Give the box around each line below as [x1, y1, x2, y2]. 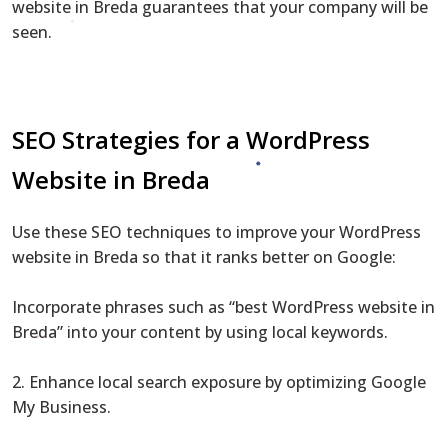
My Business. [12, 395, 111, 418]
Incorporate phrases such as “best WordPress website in [12, 295, 435, 318]
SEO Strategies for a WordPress [12, 122, 370, 156]
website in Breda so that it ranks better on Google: [12, 245, 396, 268]
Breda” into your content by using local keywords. [12, 320, 388, 343]
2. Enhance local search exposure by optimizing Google [12, 370, 426, 393]
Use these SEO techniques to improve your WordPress [12, 220, 421, 243]
